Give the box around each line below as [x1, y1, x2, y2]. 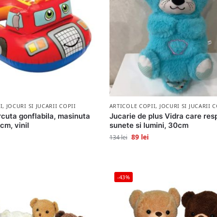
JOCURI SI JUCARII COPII [6, 102, 76, 109]
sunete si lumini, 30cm [109, 120, 188, 130]
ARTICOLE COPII [109, 102, 156, 109]
